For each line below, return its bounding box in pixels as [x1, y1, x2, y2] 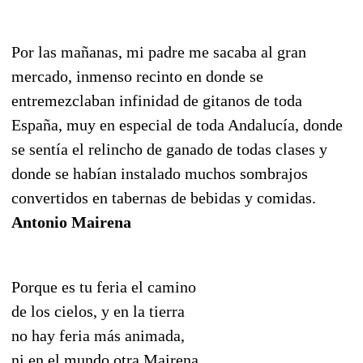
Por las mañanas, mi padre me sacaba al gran [11, 42, 306, 61]
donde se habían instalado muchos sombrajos [11, 164, 308, 182]
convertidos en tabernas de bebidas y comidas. [11, 188, 316, 207]
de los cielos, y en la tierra [11, 301, 185, 320]
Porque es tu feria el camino [11, 277, 196, 296]
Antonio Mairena [11, 212, 131, 231]
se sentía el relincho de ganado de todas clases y [11, 139, 327, 158]
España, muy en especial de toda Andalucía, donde [11, 115, 343, 134]
